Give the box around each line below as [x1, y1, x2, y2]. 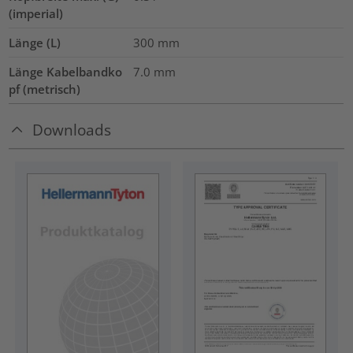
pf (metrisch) [9, 81, 81, 98]
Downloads [32, 120, 112, 140]
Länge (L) [9, 35, 61, 51]
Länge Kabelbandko [9, 64, 123, 80]
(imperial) [9, 6, 64, 22]
